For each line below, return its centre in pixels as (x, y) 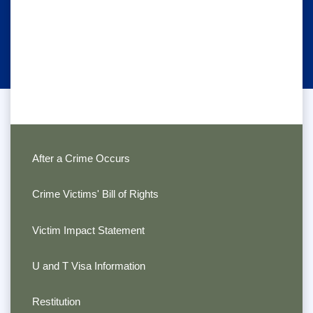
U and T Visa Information (88, 266)
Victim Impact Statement (88, 230)
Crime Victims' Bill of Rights (95, 194)
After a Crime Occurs (81, 158)
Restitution (56, 302)
